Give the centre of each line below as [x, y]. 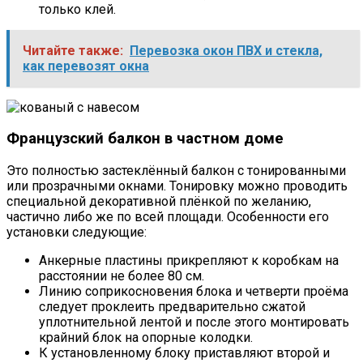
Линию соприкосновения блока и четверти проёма [194, 292]
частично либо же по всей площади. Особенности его [168, 217]
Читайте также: [73, 50]
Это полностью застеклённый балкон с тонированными [176, 171]
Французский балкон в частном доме [145, 139]
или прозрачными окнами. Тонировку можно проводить [177, 186]
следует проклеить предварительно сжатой [172, 307]
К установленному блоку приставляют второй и [184, 353]
